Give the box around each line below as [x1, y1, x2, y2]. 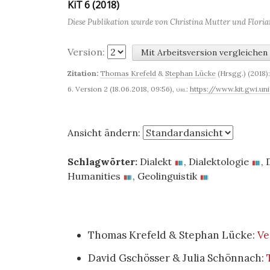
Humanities [67, 170, 121, 182]
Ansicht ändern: [67, 127, 143, 139]
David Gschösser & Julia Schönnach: [88, 251, 266, 265]
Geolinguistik [137, 170, 197, 182]
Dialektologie [189, 155, 249, 168]
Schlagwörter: [67, 155, 137, 168]
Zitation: [67, 69, 98, 78]
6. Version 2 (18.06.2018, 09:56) [67, 84, 172, 93]
